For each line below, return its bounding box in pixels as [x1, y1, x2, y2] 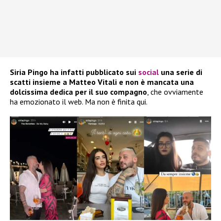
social [138, 67, 159, 77]
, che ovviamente [147, 87, 203, 97]
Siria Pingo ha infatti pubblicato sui [10, 67, 138, 77]
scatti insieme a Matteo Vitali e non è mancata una [10, 77, 194, 87]
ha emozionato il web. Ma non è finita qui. [10, 97, 147, 107]
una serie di [159, 67, 202, 77]
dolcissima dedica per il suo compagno [10, 87, 147, 97]
